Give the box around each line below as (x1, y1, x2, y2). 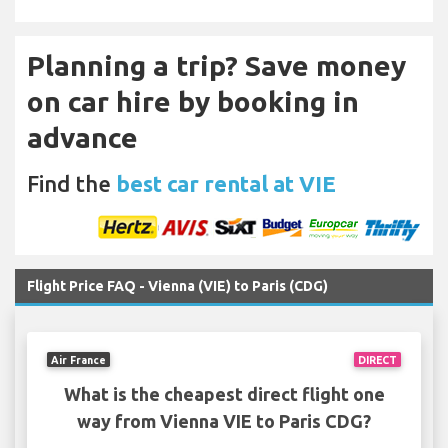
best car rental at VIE (116, 171, 336, 197)
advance (27, 122, 138, 154)
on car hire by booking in (27, 86, 359, 118)
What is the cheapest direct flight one (63, 384, 385, 405)
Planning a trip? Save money (27, 50, 406, 82)
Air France (51, 353, 107, 366)
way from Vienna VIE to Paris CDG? (77, 411, 371, 432)
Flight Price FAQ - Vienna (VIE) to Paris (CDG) (27, 278, 328, 295)
